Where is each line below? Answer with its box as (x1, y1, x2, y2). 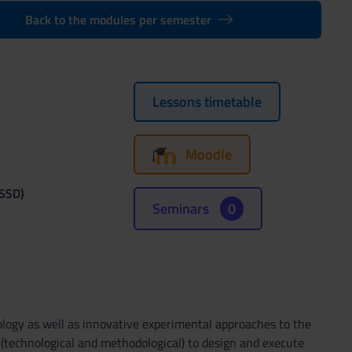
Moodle (185, 144, 232, 165)
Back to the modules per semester (24, 10, 211, 29)
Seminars (152, 198, 212, 219)
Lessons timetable (152, 91, 262, 112)
